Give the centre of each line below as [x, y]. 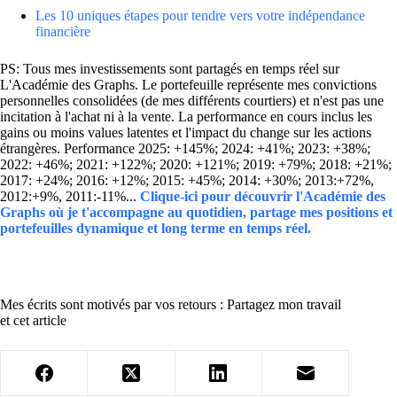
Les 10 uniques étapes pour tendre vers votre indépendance [200, 16]
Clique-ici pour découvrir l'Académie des [263, 197]
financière [63, 32]
